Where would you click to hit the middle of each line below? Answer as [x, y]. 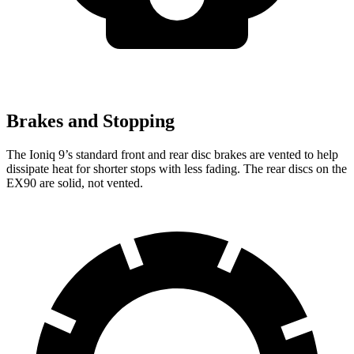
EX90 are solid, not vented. [75, 183]
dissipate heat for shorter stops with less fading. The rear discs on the [177, 168]
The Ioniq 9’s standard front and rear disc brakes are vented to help [172, 154]
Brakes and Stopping [90, 121]
